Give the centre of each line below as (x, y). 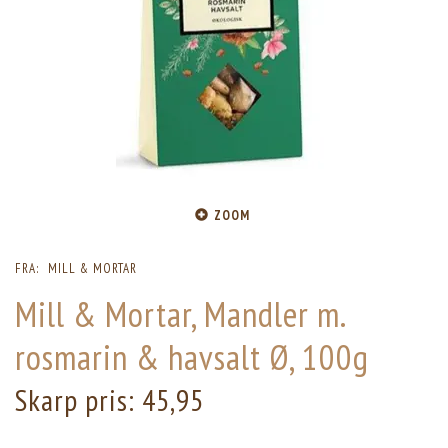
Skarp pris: (78, 400)
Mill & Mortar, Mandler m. (180, 314)
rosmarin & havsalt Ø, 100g (192, 357)
